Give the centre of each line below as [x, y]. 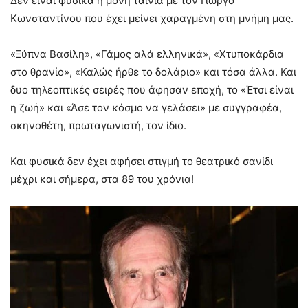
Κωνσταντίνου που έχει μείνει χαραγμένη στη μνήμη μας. [152, 19]
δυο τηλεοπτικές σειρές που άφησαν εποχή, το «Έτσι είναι [152, 90]
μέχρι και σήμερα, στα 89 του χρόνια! [102, 179]
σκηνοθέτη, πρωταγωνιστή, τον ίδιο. [98, 126]
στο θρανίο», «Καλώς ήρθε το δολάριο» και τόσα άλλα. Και [153, 72]
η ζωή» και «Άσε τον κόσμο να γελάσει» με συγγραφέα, [146, 108]
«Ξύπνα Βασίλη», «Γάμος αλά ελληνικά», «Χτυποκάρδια [147, 54]
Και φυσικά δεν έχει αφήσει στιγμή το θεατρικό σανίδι [142, 162]
